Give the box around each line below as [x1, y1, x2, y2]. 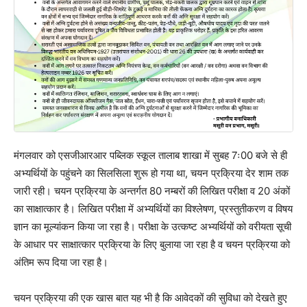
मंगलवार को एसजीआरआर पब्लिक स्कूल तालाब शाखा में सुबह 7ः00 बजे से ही [14, 148, 287, 162]
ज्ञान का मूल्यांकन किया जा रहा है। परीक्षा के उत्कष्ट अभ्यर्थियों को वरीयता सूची [14, 219, 291, 233]
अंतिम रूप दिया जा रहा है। [14, 255, 108, 269]
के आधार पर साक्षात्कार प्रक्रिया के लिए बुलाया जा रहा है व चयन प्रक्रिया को [14, 237, 290, 251]
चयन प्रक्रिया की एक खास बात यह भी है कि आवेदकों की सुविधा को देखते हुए [14, 291, 287, 304]
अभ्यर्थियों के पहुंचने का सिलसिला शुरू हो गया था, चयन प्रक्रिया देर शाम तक [14, 166, 288, 180]
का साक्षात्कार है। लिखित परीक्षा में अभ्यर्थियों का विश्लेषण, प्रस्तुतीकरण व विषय [14, 201, 293, 215]
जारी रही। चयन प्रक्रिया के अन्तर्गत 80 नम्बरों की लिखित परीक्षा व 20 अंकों [14, 184, 290, 197]
